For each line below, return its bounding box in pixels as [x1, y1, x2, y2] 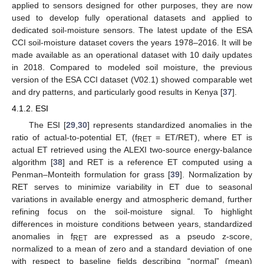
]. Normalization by [180, 169, 252, 179]
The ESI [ [28, 120, 66, 130]
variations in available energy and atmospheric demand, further [12, 194, 252, 204]
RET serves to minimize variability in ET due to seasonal [12, 181, 252, 192]
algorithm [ [12, 157, 54, 167]
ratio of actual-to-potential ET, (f [12, 132, 137, 142]
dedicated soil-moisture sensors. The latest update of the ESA [12, 25, 252, 35]
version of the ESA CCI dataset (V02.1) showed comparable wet [12, 75, 252, 85]
